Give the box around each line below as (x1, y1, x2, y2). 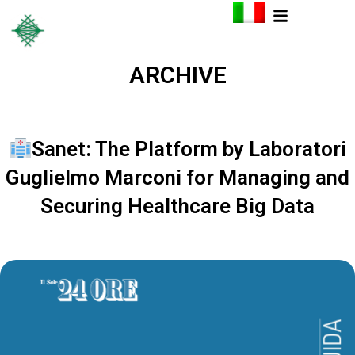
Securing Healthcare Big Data (40, 194, 315, 218)
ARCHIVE (128, 61, 227, 89)
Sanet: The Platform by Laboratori (32, 137, 347, 161)
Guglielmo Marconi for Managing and (6, 166, 349, 189)
